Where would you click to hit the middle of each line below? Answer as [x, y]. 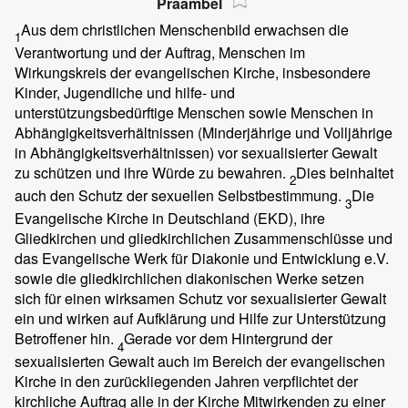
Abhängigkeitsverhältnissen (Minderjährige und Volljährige [204, 132]
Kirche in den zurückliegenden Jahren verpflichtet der [186, 382]
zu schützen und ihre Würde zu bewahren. [152, 172]
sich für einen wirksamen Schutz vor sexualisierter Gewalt [200, 299]
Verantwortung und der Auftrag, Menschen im [160, 52]
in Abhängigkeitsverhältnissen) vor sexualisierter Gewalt [196, 152]
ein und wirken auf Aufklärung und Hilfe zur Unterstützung [200, 319]
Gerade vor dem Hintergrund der [228, 339]
